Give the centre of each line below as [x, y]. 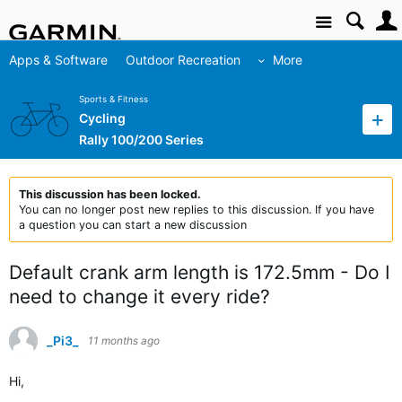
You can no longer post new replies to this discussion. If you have [197, 210]
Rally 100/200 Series [141, 140]
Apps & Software [58, 60]
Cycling [102, 118]
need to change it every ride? [140, 297]
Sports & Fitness [114, 100]
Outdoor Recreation [183, 60]
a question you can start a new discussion [133, 225]
